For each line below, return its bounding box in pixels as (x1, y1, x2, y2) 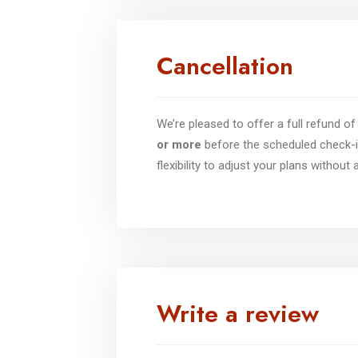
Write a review (157, 296, 319, 331)
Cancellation (157, 48, 293, 83)
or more (157, 137, 201, 152)
